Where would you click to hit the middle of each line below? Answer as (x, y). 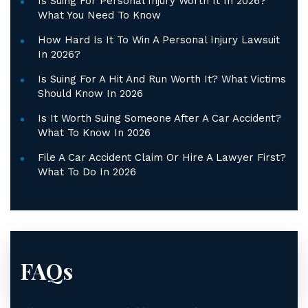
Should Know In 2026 (90, 93)
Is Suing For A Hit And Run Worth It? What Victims (162, 79)
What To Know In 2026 (94, 133)
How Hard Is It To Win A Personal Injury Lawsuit (159, 40)
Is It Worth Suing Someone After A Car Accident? (159, 118)
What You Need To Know (99, 15)
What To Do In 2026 (87, 172)
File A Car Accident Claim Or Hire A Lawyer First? (162, 157)
